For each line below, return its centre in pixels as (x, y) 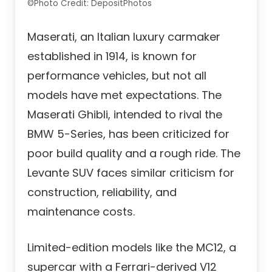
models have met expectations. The (124, 95)
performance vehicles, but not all (117, 76)
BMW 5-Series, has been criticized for (128, 134)
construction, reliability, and (102, 192)
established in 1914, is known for (112, 56)
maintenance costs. (81, 212)
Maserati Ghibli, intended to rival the (125, 115)
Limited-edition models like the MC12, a (132, 248)
